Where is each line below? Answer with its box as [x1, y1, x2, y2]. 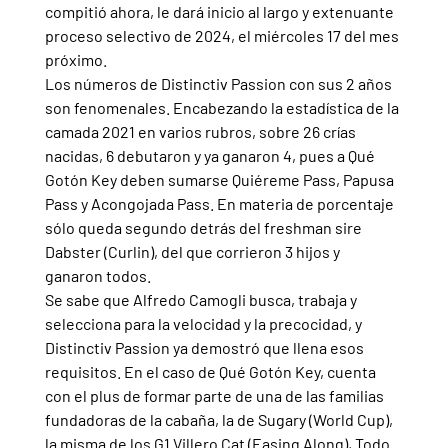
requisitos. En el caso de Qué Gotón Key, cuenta [44, 361, 379, 381]
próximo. [44, 49, 107, 69]
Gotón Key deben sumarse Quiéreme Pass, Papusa [44, 169, 397, 189]
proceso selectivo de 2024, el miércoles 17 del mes [44, 25, 402, 45]
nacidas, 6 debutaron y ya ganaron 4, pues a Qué [44, 145, 378, 165]
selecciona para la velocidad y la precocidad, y [44, 313, 365, 333]
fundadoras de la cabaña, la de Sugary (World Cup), [44, 409, 396, 429]
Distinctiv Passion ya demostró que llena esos [44, 337, 367, 357]
